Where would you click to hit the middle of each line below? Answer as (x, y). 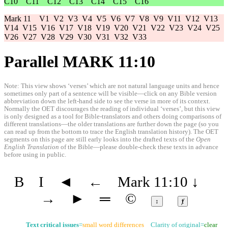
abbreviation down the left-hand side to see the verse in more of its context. (107, 101)
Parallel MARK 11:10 (80, 62)
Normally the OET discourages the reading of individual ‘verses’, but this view (112, 109)
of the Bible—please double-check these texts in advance (139, 147)
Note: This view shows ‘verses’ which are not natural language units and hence (112, 86)
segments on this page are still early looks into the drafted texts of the (100, 139)
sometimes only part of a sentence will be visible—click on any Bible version (110, 93)
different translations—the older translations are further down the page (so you (111, 124)
